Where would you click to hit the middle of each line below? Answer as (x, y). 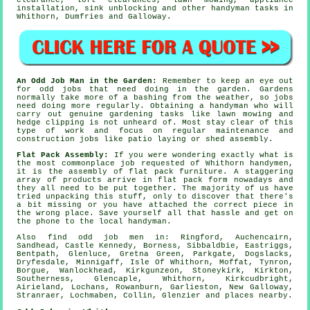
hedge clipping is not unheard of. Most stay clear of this (155, 122)
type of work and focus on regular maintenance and (155, 130)
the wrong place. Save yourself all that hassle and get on (155, 213)
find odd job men (95, 237)
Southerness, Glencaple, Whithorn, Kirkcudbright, (155, 279)
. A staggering (258, 171)
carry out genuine (63, 114)
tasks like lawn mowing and (223, 114)
